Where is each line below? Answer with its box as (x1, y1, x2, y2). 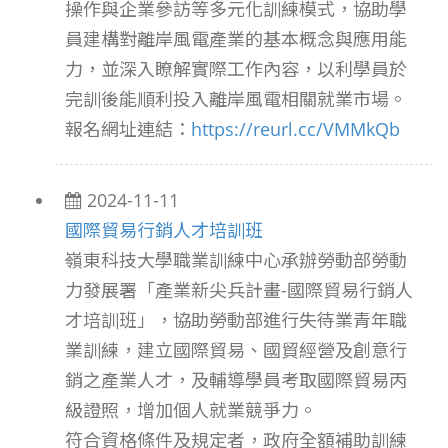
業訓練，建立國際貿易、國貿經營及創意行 (65, 338, 407, 362)
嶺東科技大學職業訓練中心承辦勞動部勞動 (65, 248, 407, 272)
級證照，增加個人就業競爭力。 (65, 398, 317, 422)
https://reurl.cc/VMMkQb (191, 117, 400, 141)
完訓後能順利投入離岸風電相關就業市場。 (65, 87, 407, 111)
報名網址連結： (65, 117, 191, 141)
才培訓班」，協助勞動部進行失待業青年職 (65, 308, 407, 332)
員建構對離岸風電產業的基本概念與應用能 (65, 27, 407, 51)
